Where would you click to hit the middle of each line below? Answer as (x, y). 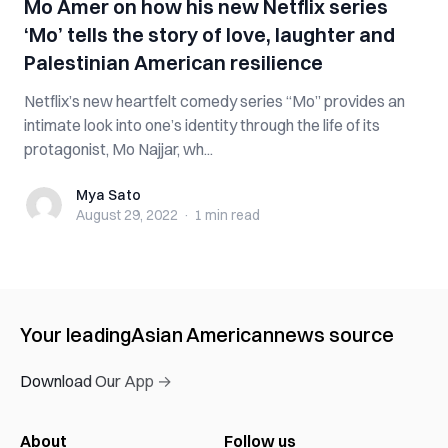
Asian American (202, 334)
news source (334, 334)
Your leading (75, 334)
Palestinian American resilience (173, 62)
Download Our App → (96, 381)
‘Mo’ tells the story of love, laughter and (209, 34)
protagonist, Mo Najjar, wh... (118, 149)
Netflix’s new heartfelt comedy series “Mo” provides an (214, 101)
